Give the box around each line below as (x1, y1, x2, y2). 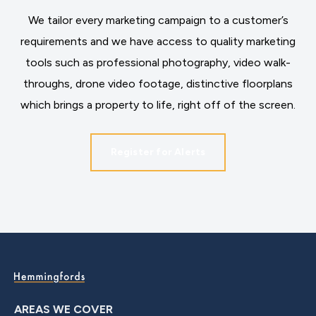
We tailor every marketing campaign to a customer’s (28, 13, 288, 27)
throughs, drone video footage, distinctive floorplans (23, 77, 293, 90)
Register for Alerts (110, 146, 206, 158)
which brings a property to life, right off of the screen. (20, 98, 296, 111)
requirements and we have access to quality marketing (20, 35, 296, 48)
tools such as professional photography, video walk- (25, 56, 291, 69)
